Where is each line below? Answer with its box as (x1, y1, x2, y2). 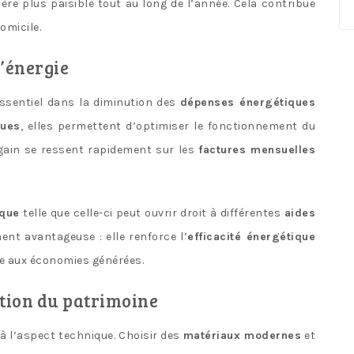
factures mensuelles (198, 142, 316, 156)
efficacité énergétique (187, 229, 316, 243)
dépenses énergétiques (179, 95, 315, 109)
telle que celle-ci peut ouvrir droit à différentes (19, 205, 284, 220)
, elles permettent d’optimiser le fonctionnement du (20, 119, 315, 133)
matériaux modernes (183, 328, 302, 342)
